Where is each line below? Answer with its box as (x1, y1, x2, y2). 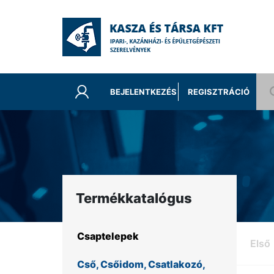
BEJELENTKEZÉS (110, 87, 177, 97)
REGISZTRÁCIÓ (187, 87, 250, 97)
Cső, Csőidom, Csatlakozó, (77, 257, 205, 270)
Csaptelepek (77, 230, 139, 243)
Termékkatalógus (76, 190, 192, 206)
